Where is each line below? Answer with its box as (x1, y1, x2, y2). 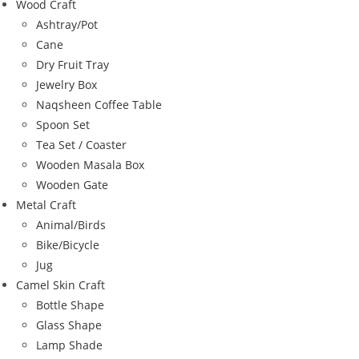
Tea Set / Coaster (36, 136, 127, 152)
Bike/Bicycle (36, 236, 99, 252)
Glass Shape (36, 317, 102, 333)
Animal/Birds (36, 216, 106, 232)
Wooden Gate (36, 176, 108, 192)
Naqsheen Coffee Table (36, 96, 162, 112)
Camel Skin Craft (16, 276, 105, 292)
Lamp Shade (36, 337, 103, 353)
